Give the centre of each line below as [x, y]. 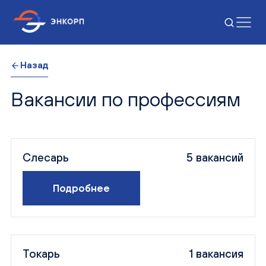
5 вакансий [215, 158]
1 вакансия [216, 254]
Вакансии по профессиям [125, 99]
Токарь [42, 254]
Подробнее [82, 188]
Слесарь [46, 158]
